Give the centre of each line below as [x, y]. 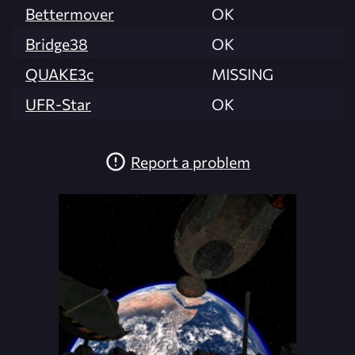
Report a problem [191, 161]
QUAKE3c [59, 74]
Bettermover [70, 14]
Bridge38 [57, 44]
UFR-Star [58, 104]
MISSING [242, 74]
